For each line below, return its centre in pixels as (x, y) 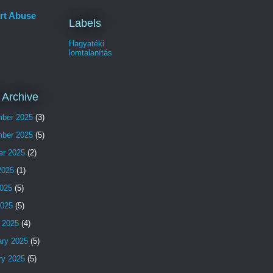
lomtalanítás (90, 53)
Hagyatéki (87, 44)
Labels (85, 23)
